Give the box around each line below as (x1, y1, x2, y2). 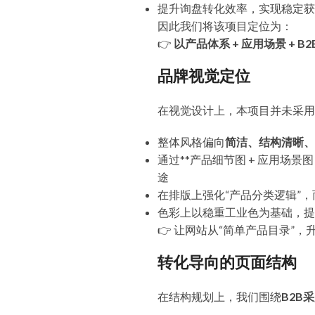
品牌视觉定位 (157, 65, 250, 87)
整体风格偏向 (157, 135, 225, 148)
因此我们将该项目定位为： (157, 19, 292, 32)
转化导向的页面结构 (157, 252, 297, 274)
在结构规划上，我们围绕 (157, 290, 281, 303)
